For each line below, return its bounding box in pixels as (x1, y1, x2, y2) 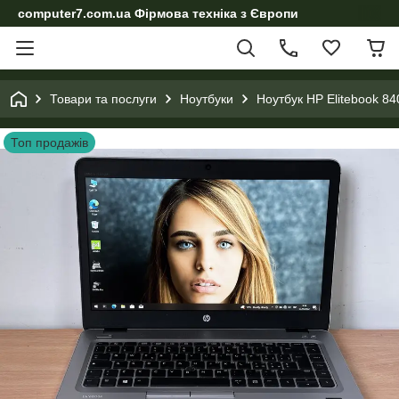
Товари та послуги (50, 92, 157, 106)
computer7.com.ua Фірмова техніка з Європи (18, 6, 298, 20)
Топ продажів (11, 135, 88, 150)
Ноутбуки (180, 92, 233, 106)
